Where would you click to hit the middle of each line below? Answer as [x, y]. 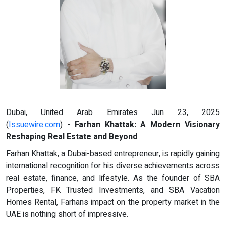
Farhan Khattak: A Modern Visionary [147, 125]
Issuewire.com [34, 125]
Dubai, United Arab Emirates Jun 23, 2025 [113, 113]
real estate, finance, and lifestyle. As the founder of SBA [113, 178]
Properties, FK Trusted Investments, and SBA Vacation [113, 190]
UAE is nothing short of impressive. [67, 215]
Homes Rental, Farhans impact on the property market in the [113, 203]
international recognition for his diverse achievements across [113, 166]
